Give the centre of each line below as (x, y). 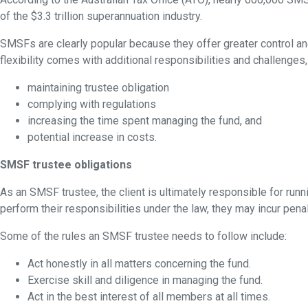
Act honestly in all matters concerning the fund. (139, 264)
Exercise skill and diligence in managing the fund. (145, 280)
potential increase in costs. (92, 137)
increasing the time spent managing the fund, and (145, 121)
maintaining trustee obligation (98, 88)
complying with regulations (92, 104)
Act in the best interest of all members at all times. (149, 297)
